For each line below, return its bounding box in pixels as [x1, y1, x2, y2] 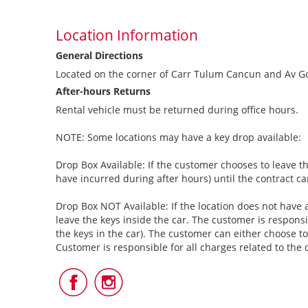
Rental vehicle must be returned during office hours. [55, 103, 298, 116]
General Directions [55, 49, 143, 62]
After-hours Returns [55, 85, 151, 98]
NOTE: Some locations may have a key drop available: [55, 131, 301, 144]
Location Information [55, 25, 198, 45]
